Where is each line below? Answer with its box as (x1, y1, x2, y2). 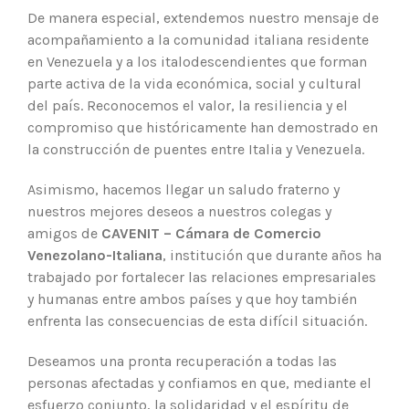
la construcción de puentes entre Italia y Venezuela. (27, 141, 364, 159)
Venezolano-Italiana (27, 246, 163, 265)
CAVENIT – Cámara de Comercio (101, 225, 321, 243)
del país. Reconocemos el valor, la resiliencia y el (27, 97, 348, 115)
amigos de (27, 225, 101, 243)
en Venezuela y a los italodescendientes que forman (27, 53, 367, 71)
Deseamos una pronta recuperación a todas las (27, 352, 337, 371)
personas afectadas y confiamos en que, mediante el (27, 374, 372, 393)
